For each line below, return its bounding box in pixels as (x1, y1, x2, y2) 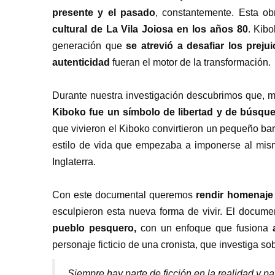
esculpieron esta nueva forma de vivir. (52, 206, 226, 217)
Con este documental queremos (52, 190, 196, 201)
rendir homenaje (196, 190, 273, 201)
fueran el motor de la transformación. (110, 57, 271, 68)
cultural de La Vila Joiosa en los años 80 (52, 24, 248, 35)
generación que (52, 41, 126, 52)
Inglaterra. (52, 157, 96, 168)
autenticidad (52, 57, 110, 68)
